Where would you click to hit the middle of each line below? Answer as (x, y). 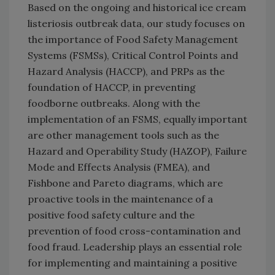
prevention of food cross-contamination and (134, 230)
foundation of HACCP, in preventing (112, 87)
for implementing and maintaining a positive (132, 262)
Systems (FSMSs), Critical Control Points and (133, 55)
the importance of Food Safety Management (133, 39)
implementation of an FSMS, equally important (137, 119)
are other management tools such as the (123, 135)
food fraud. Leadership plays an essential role (135, 246)
